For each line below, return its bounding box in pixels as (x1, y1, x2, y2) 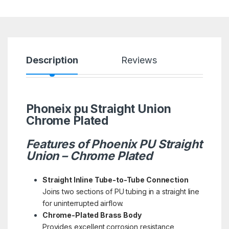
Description (26, 54, 78, 65)
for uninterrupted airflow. (42, 198, 124, 208)
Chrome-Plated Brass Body (42, 210, 142, 219)
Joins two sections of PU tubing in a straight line (42, 187, 199, 196)
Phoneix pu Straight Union (26, 101, 171, 116)
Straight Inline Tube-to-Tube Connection (42, 175, 189, 184)
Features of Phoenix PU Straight (26, 136, 202, 151)
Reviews (121, 54, 157, 65)
